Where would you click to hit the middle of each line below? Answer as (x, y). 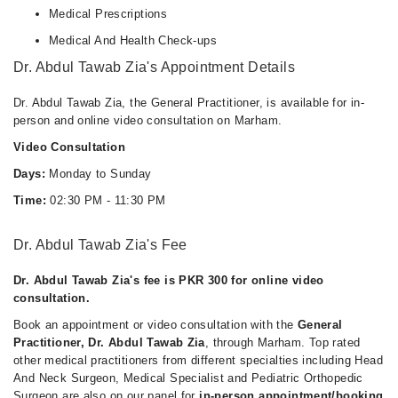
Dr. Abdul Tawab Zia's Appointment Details (154, 67)
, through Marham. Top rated (283, 342)
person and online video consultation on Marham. (148, 120)
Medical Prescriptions (108, 14)
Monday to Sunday (98, 174)
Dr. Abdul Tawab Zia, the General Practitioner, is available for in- (189, 103)
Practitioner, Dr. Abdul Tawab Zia (109, 342)
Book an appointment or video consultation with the (155, 325)
